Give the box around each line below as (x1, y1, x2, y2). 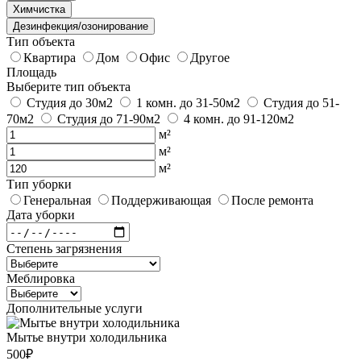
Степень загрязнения (6, 242, 122, 256)
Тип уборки (6, 177, 72, 192)
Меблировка (6, 272, 75, 286)
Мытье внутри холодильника (6, 330, 167, 345)
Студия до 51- (263, 96, 339, 110)
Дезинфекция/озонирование (13, 20, 148, 33)
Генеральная (23, 193, 91, 208)
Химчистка (13, 3, 65, 16)
